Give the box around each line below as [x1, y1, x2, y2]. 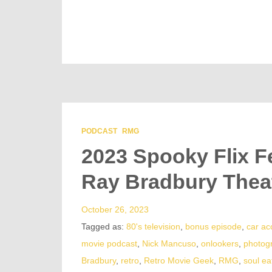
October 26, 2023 [81, 205, 149, 215]
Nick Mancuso [142, 239, 196, 249]
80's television [126, 222, 180, 232]
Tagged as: [81, 222, 126, 232]
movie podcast [81, 239, 137, 249]
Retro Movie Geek [144, 256, 214, 266]
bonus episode [185, 222, 242, 232]
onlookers [201, 239, 239, 249]
